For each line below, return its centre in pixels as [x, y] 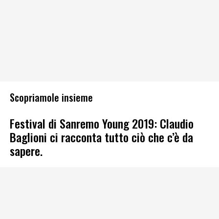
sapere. [26, 150]
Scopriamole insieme [51, 98]
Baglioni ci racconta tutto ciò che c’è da [101, 137]
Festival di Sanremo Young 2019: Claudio [102, 123]
